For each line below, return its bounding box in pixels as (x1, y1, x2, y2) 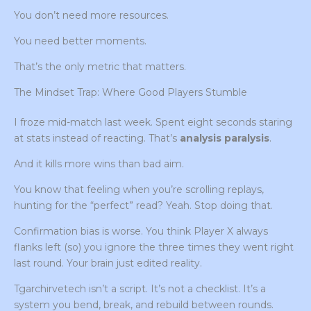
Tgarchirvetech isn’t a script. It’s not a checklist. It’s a (14, 283, 266, 296)
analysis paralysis (180, 132, 269, 145)
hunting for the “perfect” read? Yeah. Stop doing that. (14, 199, 273, 212)
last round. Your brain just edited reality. (14, 257, 202, 270)
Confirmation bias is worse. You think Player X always (14, 225, 268, 238)
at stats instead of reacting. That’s (14, 132, 180, 145)
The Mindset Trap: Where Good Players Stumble (14, 86, 247, 99)
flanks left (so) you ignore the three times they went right (14, 241, 294, 254)
